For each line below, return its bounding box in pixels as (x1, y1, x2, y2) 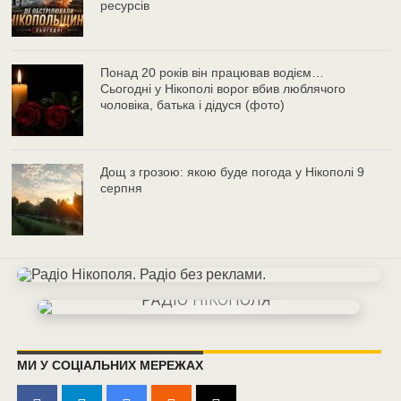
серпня (100, 181, 143, 196)
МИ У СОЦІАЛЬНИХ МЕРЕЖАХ (16, 358, 203, 373)
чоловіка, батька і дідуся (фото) (100, 98, 286, 113)
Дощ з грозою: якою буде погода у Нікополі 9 (100, 165, 365, 180)
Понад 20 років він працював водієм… (100, 65, 325, 81)
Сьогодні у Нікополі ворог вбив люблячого (100, 81, 346, 97)
